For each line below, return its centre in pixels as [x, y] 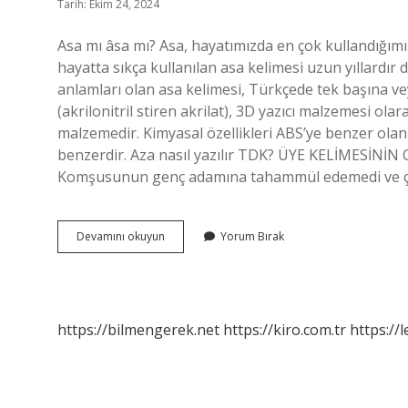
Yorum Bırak [252, 236]
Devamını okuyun [121, 236]
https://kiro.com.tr [285, 330]
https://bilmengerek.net [138, 330]
